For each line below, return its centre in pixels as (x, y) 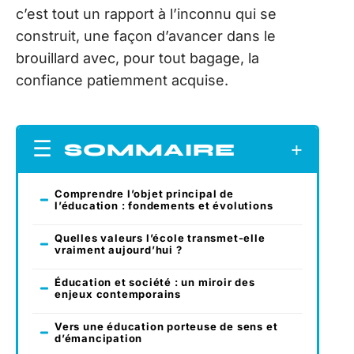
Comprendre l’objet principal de (144, 194)
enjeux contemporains (118, 294)
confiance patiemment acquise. (122, 80)
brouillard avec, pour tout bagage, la (137, 58)
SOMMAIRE (150, 151)
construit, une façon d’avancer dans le (146, 36)
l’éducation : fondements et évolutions (164, 206)
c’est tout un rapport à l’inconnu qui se (146, 13)
